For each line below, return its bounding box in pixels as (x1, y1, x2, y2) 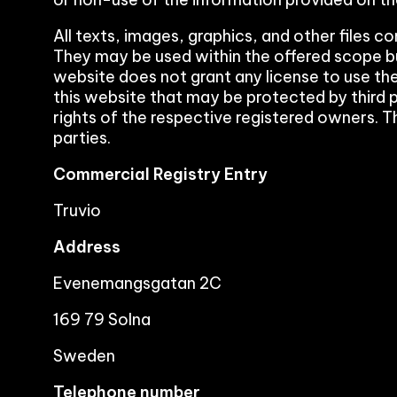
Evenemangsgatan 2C (53, 273, 222, 293)
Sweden (53, 346, 115, 366)
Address (53, 237, 121, 257)
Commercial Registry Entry (53, 164, 268, 184)
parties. (53, 128, 111, 148)
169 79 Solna (53, 309, 151, 330)
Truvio (53, 200, 101, 221)
